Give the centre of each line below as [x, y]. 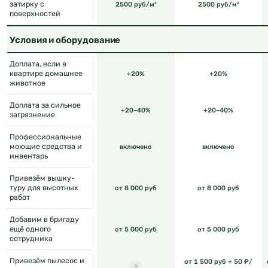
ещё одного [30, 229]
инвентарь [29, 156]
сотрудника [31, 239]
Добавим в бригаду [44, 220]
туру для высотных [44, 188]
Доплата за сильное [45, 105]
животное [28, 83]
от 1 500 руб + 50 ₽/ [218, 261]
